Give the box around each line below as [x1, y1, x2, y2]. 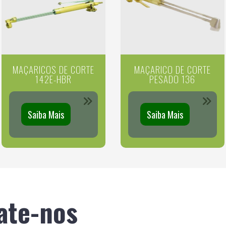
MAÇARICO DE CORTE [134, 62, 211, 76]
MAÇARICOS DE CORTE [13, 62, 95, 76]
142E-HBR [35, 71, 72, 86]
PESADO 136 [149, 71, 196, 86]
